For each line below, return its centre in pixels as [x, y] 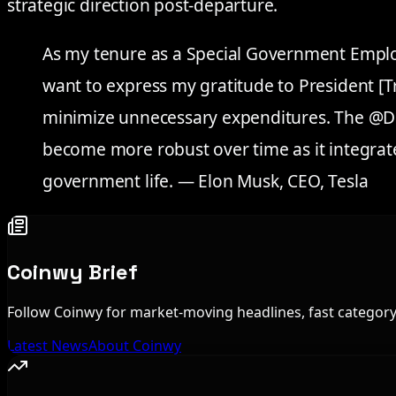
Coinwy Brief [72, 271]
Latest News [48, 346]
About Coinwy [135, 346]
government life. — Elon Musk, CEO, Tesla [206, 181]
